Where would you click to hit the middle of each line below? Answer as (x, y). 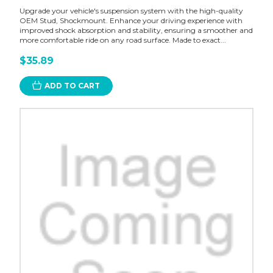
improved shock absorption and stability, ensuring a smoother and (136, 30)
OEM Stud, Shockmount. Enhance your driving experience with (131, 20)
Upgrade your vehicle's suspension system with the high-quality (131, 10)
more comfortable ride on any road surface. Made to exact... (122, 40)
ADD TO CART (72, 85)
